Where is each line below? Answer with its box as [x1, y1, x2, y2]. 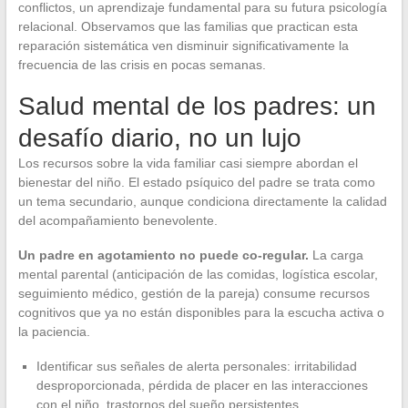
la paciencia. [17, 324, 90, 340]
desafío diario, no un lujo [17, 124, 301, 153]
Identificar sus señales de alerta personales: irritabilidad [36, 359, 357, 374]
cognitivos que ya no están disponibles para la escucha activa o [17, 305, 384, 321]
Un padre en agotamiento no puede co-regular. [17, 248, 309, 263]
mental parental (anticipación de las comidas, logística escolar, [17, 267, 378, 282]
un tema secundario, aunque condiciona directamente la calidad [17, 194, 387, 209]
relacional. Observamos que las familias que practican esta [17, 19, 358, 35]
